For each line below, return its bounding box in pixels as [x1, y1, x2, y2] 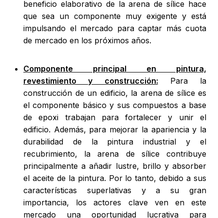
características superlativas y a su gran [23, 185, 206, 196]
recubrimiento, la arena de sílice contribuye [23, 149, 206, 159]
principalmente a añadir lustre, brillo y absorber [23, 161, 206, 171]
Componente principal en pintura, [23, 64, 206, 74]
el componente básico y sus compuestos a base [23, 100, 206, 110]
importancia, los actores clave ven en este [23, 198, 206, 208]
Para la [158, 76, 206, 86]
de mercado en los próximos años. [23, 36, 151, 46]
